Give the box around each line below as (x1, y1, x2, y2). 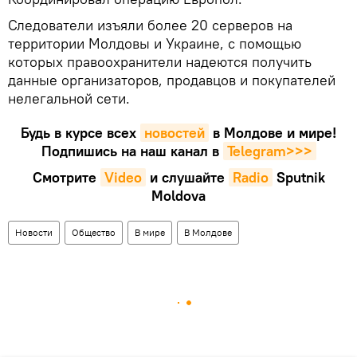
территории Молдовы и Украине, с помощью (8, 33, 301, 53)
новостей (144, 123, 205, 142)
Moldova (151, 186, 206, 205)
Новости (15, 226, 53, 238)
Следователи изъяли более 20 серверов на (8, 15, 292, 34)
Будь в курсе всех (21, 123, 136, 142)
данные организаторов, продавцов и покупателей (8, 70, 335, 89)
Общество (72, 226, 116, 238)
